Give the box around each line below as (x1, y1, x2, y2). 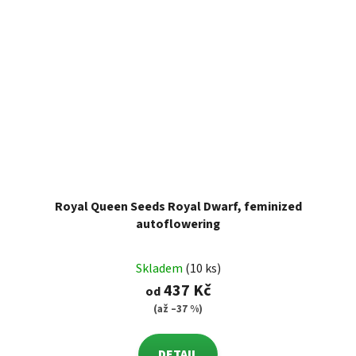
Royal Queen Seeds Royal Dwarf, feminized (54, 198, 302, 216)
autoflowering (136, 215, 220, 234)
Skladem (135, 260, 185, 278)
